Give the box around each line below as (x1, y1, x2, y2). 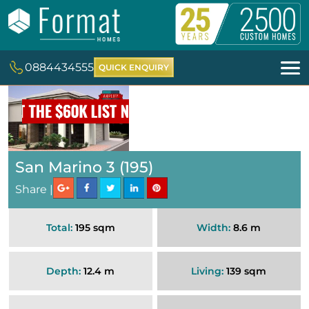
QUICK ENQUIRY (99, 62, 169, 73)
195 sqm (72, 221, 115, 235)
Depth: (46, 265, 81, 278)
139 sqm (223, 265, 267, 278)
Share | (15, 183, 53, 197)
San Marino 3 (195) (15, 158, 153, 177)
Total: (46, 221, 72, 235)
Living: (191, 265, 224, 278)
